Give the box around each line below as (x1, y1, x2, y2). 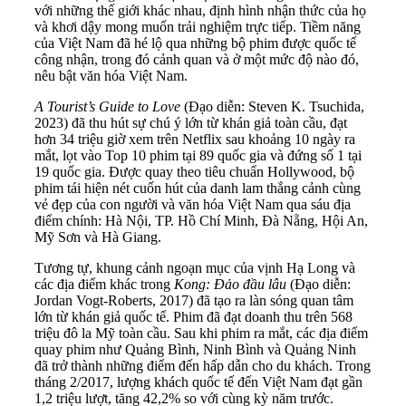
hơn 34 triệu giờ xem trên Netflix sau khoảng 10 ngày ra (34, 130, 355, 147)
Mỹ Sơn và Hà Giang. (34, 228, 161, 245)
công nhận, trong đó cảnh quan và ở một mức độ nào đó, (34, 51, 359, 67)
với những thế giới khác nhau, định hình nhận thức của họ (34, 2, 366, 18)
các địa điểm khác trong (34, 275, 174, 292)
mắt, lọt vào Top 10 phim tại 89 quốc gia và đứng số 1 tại (34, 147, 362, 163)
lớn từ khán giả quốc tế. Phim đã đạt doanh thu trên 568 (34, 308, 353, 324)
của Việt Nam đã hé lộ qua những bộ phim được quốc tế (34, 34, 356, 51)
